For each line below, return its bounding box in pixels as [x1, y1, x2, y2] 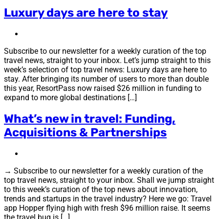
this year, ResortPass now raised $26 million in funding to [4, 84, 201, 93]
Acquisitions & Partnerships [4, 126, 167, 140]
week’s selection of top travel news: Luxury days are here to [4, 65, 207, 75]
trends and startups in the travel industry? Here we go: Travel [4, 194, 212, 204]
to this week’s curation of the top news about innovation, [4, 185, 197, 195]
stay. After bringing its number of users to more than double [4, 74, 209, 84]
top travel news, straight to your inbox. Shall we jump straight [4, 175, 214, 185]
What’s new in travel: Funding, [4, 112, 175, 126]
